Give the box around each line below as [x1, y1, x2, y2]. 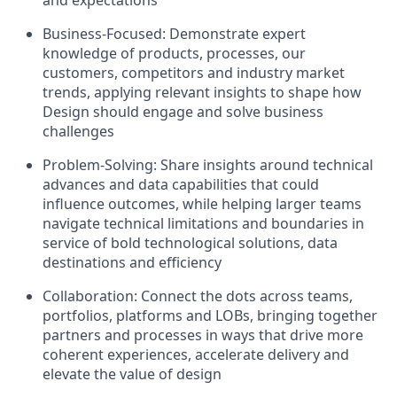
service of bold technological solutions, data [43, 233, 338, 253]
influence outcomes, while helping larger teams [43, 194, 362, 214]
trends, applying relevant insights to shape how [43, 82, 362, 102]
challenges [43, 121, 114, 141]
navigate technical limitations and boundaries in [43, 214, 364, 233]
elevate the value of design [43, 364, 222, 384]
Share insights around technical [160, 155, 373, 175]
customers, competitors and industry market [43, 63, 345, 82]
